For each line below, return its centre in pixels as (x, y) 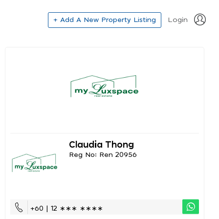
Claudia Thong (101, 145)
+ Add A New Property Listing (105, 20)
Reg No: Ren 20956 (103, 155)
